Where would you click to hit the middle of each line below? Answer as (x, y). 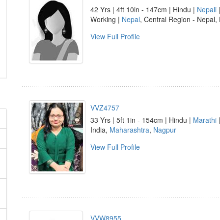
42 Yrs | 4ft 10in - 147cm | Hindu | (144, 9)
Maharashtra (129, 130)
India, (100, 130)
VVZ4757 (105, 108)
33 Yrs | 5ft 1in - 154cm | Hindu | (142, 120)
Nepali (207, 9)
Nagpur (165, 130)
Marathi (205, 120)
